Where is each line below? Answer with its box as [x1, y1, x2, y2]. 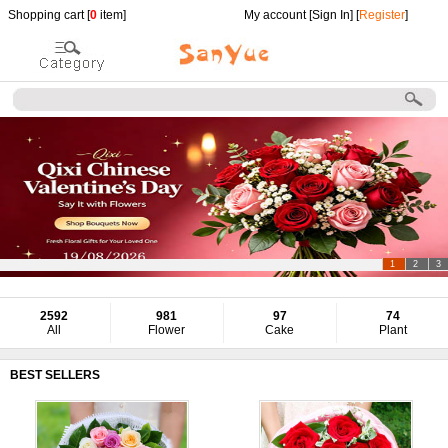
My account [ [243, 8, 312, 22]
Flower [148, 323, 185, 337]
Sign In [311, 8, 350, 22]
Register [358, 8, 405, 22]
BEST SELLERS [10, 368, 100, 382]
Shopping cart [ [8, 8, 90, 22]
